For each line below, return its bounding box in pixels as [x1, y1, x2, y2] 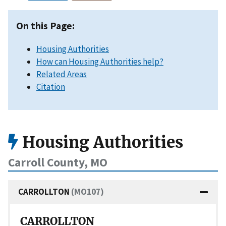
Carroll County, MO [8, 155, 107, 170]
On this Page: [16, 19, 75, 32]
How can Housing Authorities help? [36, 55, 163, 67]
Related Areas [36, 68, 87, 80]
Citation [36, 81, 65, 92]
